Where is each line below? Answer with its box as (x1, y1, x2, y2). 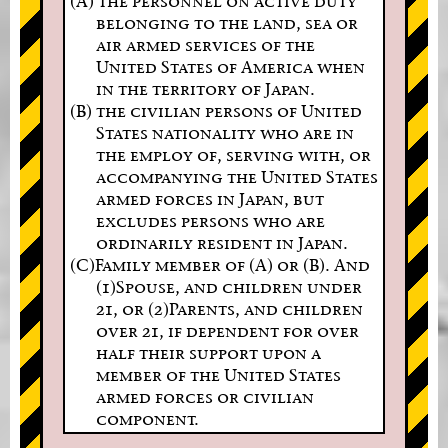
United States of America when (95, 55, 365, 77)
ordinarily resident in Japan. (95, 231, 348, 253)
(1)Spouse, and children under (95, 275, 362, 297)
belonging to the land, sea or (95, 11, 358, 33)
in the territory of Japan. (95, 77, 315, 99)
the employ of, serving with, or (95, 143, 371, 165)
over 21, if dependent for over (95, 319, 359, 341)
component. (95, 407, 199, 429)
